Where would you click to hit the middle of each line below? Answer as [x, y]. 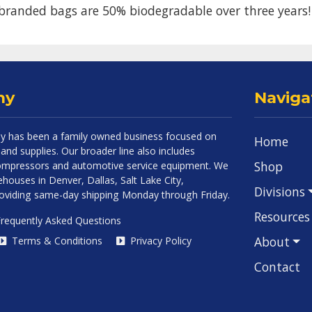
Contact [277, 267]
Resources [282, 217]
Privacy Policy [159, 241]
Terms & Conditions [56, 241]
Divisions [280, 192]
